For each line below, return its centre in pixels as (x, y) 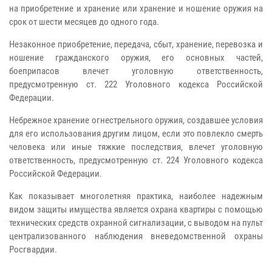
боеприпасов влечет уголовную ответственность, (136, 71)
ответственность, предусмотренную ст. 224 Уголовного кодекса (136, 160)
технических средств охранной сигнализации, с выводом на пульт (136, 223)
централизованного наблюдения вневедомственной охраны (136, 236)
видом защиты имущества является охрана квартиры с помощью (136, 209)
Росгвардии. (33, 249)
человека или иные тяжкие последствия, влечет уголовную (136, 147)
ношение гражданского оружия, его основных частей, (136, 57)
